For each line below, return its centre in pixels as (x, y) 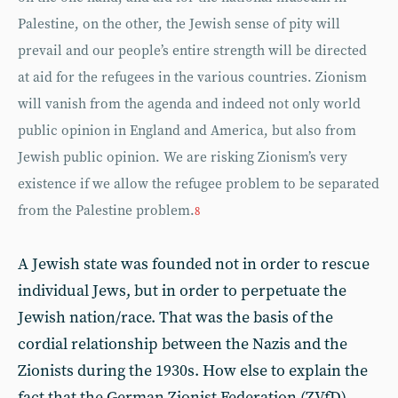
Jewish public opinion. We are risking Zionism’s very (183, 157)
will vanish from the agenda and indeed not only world (189, 104)
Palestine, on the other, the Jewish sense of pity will (179, 24)
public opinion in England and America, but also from (187, 131)
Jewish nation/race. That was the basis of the (175, 317)
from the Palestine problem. (106, 211)
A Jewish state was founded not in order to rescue (194, 264)
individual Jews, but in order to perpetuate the (182, 291)
